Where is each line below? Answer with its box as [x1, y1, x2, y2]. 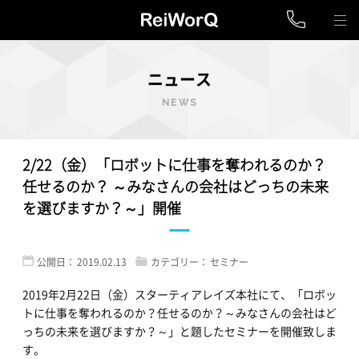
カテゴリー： [151, 255, 208, 269]
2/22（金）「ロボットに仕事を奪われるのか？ [22, 154, 326, 175]
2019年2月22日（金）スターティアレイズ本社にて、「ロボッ [22, 286, 337, 302]
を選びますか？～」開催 [22, 197, 181, 219]
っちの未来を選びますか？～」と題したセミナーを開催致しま [22, 323, 337, 339]
